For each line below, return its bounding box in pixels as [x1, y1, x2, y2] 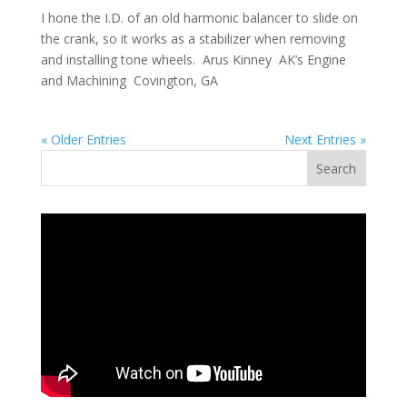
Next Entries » [284, 131, 367, 149]
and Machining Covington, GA [40, 72, 218, 90]
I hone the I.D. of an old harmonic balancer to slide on [40, 9, 358, 27]
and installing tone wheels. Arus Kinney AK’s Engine [40, 51, 346, 69]
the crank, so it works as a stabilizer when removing [40, 30, 345, 48]
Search [316, 160, 357, 178]
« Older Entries [40, 131, 126, 149]
